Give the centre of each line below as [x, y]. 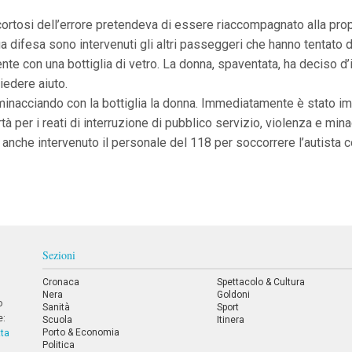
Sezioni [59, 255]
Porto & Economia [81, 332]
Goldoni [234, 295]
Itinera [231, 320]
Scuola [57, 320]
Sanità [56, 307]
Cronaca [60, 282]
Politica [58, 345]
